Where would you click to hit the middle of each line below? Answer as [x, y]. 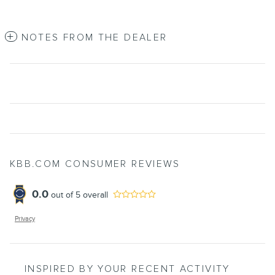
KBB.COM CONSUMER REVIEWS [95, 165]
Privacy [25, 219]
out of [63, 195]
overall [94, 195]
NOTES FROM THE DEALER [94, 38]
